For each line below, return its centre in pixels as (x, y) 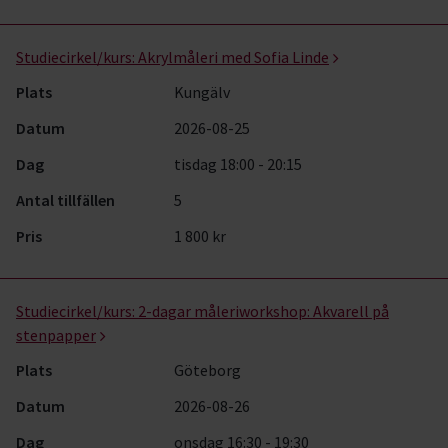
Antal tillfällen (65, 200)
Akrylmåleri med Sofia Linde (233, 57)
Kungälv (202, 92)
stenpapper (56, 335)
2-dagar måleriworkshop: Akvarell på (263, 311)
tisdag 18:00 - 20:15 (238, 164)
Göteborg (208, 370)
